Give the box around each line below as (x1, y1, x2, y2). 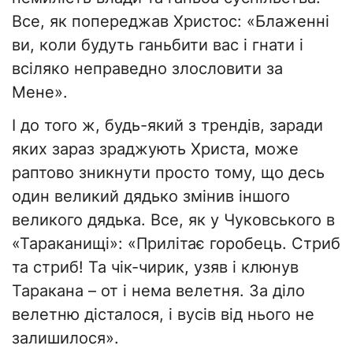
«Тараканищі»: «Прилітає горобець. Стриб (12, 234, 340, 254)
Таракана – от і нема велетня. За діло (12, 281, 305, 301)
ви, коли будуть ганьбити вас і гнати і (12, 35, 303, 55)
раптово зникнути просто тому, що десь (12, 163, 325, 183)
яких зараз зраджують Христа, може (12, 139, 299, 159)
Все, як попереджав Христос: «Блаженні (12, 12, 329, 32)
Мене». (12, 83, 68, 102)
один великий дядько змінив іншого (12, 187, 290, 206)
